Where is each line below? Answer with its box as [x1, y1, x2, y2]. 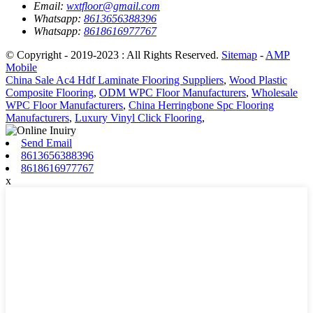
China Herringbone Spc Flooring [129, 99, 274, 111]
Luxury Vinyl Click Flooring [75, 111, 202, 124]
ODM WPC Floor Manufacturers [99, 86, 246, 99]
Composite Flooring [6, 86, 94, 99]
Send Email [21, 136, 72, 149]
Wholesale [252, 86, 298, 99]
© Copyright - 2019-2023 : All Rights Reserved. [6, 48, 221, 61]
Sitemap [221, 48, 257, 61]
